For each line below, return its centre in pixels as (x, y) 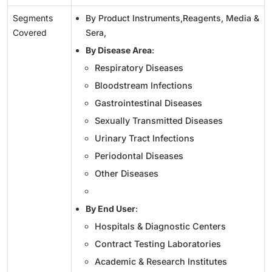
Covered (30, 32)
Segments (33, 18)
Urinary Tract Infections (144, 138)
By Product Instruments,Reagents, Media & (172, 18)
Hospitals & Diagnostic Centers (160, 226)
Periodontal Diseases (139, 155)
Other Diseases (127, 173)
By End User (110, 208)
